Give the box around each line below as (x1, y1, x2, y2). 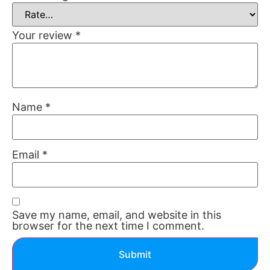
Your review (12, 29, 75, 42)
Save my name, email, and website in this (12, 209, 221, 222)
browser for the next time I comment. (12, 219, 204, 233)
